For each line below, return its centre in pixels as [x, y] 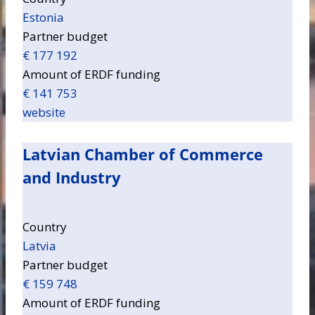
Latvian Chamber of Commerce [143, 154]
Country [45, 227]
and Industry [72, 178]
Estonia [43, 18]
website [44, 112]
